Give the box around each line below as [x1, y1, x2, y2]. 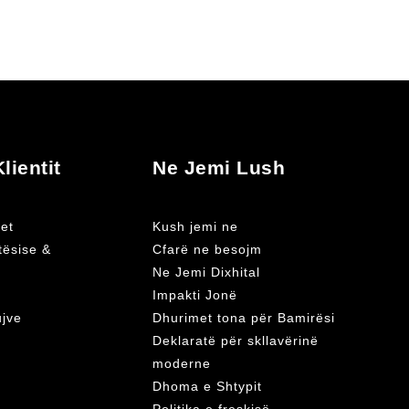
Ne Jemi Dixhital [152, 266, 260, 280]
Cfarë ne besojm [152, 243, 262, 257]
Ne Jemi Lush [152, 156, 285, 178]
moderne [152, 357, 211, 372]
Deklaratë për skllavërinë [152, 334, 319, 349]
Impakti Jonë [152, 288, 237, 303]
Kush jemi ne [152, 220, 238, 235]
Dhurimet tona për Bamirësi [152, 311, 335, 326]
